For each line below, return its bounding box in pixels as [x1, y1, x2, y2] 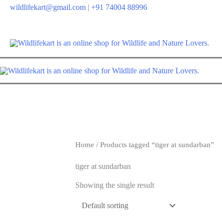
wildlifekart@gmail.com [10, 3, 86, 11]
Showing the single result [75, 180, 154, 189]
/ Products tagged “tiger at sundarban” [94, 141, 214, 149]
